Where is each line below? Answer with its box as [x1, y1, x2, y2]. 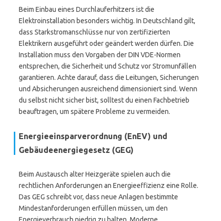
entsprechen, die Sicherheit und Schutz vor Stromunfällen [19, 62, 196, 70]
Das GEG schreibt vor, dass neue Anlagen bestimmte [19, 193, 178, 201]
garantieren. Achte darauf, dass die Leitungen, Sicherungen [19, 74, 199, 81]
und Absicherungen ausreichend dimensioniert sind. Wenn [19, 85, 197, 93]
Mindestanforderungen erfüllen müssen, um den [19, 204, 168, 212]
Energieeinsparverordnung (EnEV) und [19, 132, 167, 141]
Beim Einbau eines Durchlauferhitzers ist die [19, 5, 154, 13]
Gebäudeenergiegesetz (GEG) [19, 146, 134, 154]
